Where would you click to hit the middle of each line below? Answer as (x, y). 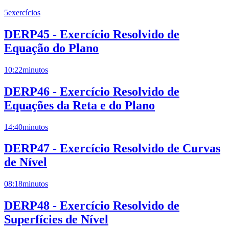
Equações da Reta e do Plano (79, 105)
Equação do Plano (51, 48)
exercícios (24, 12)
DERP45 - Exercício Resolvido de (92, 34)
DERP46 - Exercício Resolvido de (92, 91)
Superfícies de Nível (56, 220)
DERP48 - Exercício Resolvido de (92, 206)
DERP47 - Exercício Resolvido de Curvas (112, 148)
